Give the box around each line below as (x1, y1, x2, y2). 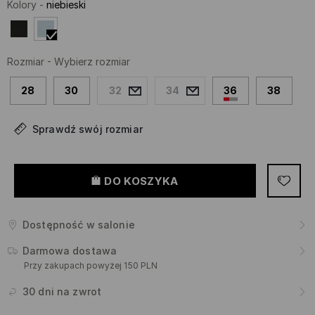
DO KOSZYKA (104, 174, 179, 188)
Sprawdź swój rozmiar (32, 123, 143, 136)
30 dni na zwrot (22, 285, 102, 298)
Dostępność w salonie (22, 219, 135, 231)
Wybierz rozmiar (54, 56, 130, 68)
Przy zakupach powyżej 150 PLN (24, 260, 157, 271)
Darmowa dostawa (22, 245, 117, 257)
